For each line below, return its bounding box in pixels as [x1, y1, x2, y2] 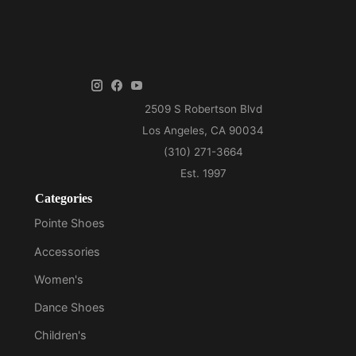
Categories [35, 192, 92, 206]
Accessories [34, 244, 101, 258]
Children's [34, 328, 87, 342]
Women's [34, 272, 84, 286]
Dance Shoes [34, 300, 106, 314]
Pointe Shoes [34, 216, 106, 230]
